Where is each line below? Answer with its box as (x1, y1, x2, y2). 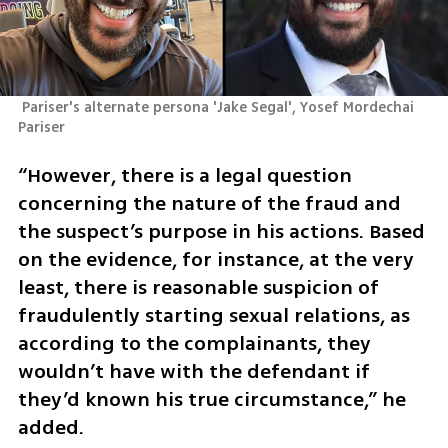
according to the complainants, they (17, 329, 371, 359)
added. (17, 413, 84, 443)
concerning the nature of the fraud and (17, 189, 401, 219)
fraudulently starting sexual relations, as (17, 301, 410, 331)
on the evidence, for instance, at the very (17, 245, 414, 275)
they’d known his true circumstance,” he (17, 385, 406, 415)
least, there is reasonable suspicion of (17, 273, 379, 303)
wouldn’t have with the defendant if (17, 357, 370, 387)
